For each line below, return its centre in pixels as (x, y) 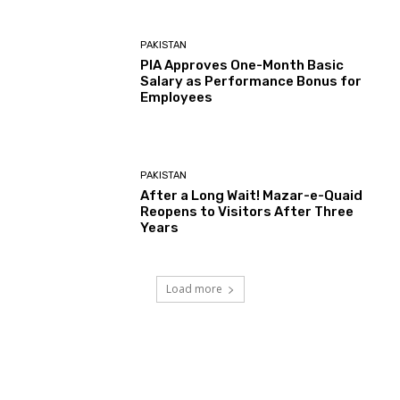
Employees (177, 97)
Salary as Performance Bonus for (251, 81)
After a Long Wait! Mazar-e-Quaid (252, 196)
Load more (194, 289)
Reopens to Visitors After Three (247, 212)
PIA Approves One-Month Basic (242, 65)
